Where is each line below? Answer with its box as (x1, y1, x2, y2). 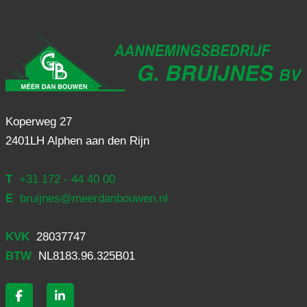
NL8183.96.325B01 (34, 249, 135, 262)
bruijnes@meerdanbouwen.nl (16, 191, 168, 205)
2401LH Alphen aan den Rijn (5, 134, 149, 147)
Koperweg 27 (5, 114, 72, 128)
